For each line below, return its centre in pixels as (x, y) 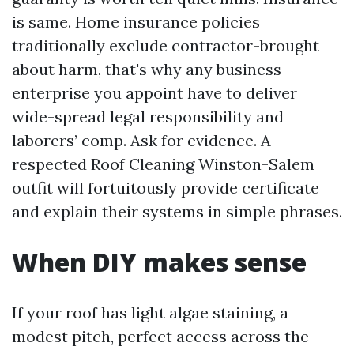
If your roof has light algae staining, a (150, 312)
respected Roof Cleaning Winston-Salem (163, 164)
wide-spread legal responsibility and (148, 116)
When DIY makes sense (159, 262)
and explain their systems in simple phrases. (177, 211)
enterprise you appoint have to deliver (154, 92)
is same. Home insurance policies (136, 21)
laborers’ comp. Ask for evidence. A (141, 140)
